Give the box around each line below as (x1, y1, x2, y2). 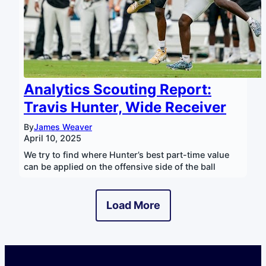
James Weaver (34, 122, 92, 132)
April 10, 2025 (24, 133, 81, 143)
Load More (106, 199, 160, 211)
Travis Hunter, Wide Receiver (24, 99, 226, 116)
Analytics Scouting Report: (24, 81, 211, 98)
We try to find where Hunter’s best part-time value (24, 150, 229, 160)
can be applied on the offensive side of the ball (24, 161, 216, 172)
